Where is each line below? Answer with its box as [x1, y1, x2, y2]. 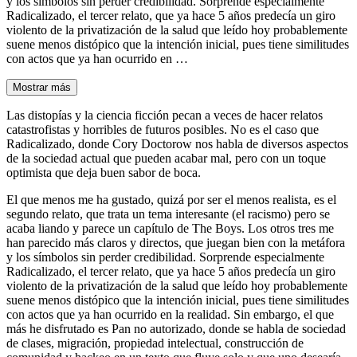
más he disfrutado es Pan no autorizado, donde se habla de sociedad [6, 321, 346, 335]
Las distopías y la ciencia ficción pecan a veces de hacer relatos [6, 108, 323, 122]
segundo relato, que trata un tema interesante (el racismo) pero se [6, 206, 330, 221]
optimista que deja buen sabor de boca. [6, 165, 201, 179]
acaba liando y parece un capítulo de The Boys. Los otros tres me [6, 221, 334, 235]
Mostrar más [13, 80, 71, 93]
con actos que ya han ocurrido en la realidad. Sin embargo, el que [6, 307, 334, 321]
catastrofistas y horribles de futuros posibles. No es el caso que [6, 122, 319, 136]
